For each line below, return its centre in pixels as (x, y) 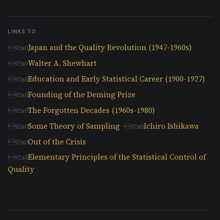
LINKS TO (22, 31)
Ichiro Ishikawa (171, 126)
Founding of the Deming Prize (82, 94)
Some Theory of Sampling (74, 126)
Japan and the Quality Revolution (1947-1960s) (110, 47)
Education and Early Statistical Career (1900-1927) (116, 79)
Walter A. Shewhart (62, 63)
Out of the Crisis (57, 141)
